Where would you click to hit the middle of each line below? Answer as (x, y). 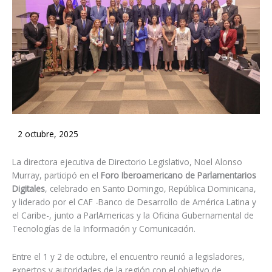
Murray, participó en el (55, 175)
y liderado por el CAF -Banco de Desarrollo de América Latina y (134, 202)
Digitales (29, 188)
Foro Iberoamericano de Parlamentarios (177, 175)
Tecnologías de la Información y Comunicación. (104, 228)
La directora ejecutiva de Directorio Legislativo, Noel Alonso (127, 161)
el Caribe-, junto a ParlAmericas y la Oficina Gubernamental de (133, 215)
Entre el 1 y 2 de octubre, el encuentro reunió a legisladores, (128, 256)
